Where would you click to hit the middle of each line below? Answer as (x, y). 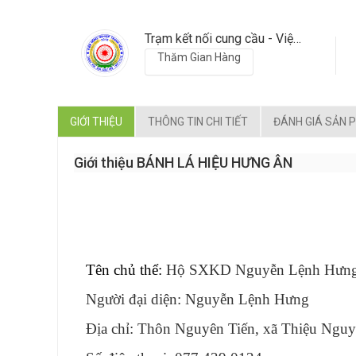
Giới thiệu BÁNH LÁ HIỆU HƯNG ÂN (183, 162)
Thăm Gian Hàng (199, 57)
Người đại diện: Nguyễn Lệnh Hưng (197, 299)
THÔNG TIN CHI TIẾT (198, 121)
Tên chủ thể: (126, 269)
